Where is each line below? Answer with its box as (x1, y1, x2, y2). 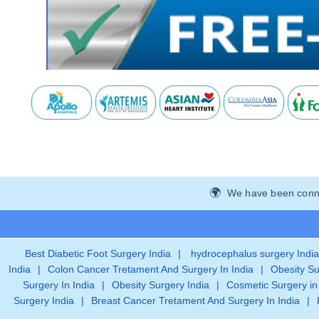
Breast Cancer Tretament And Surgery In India (90, 294, 300, 306)
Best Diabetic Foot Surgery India (25, 247, 171, 259)
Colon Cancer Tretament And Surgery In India (47, 263, 253, 275)
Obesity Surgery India (112, 278, 209, 291)
